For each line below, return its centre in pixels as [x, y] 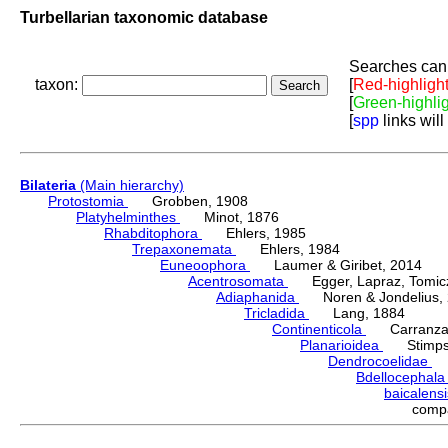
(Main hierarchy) [130, 185]
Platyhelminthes [128, 217]
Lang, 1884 [357, 313]
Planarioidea [341, 345]
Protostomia [88, 201]
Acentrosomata [238, 281]
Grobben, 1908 [188, 201]
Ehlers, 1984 [288, 249]
